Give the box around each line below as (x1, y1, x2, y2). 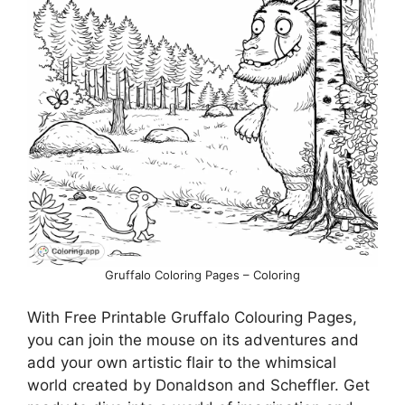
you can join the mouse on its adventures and (27, 331, 359, 350)
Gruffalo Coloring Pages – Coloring (105, 267, 300, 282)
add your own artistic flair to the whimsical (27, 353, 336, 372)
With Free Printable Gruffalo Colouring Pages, (27, 308, 357, 327)
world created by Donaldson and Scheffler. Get (27, 376, 370, 395)
